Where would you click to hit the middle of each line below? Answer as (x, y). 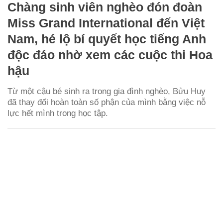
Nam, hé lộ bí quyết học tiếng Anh (107, 39)
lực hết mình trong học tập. (58, 113)
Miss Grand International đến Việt (106, 23)
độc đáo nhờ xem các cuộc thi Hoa (110, 55)
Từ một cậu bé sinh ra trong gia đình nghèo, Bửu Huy (107, 91)
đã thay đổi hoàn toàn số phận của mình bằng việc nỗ (107, 102)
